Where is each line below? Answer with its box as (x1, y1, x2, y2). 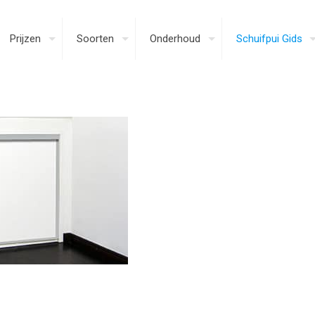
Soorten (77, 32, 114, 45)
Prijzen (10, 32, 41, 45)
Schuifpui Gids (236, 32, 302, 45)
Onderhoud (150, 32, 200, 45)
